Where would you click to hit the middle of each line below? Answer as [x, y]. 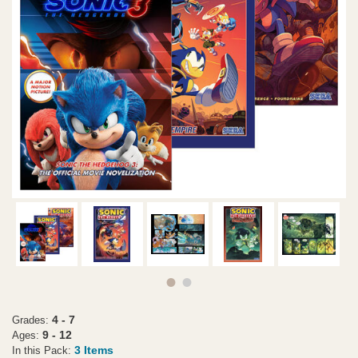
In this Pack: [43, 351]
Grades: [30, 320]
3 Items [94, 350]
